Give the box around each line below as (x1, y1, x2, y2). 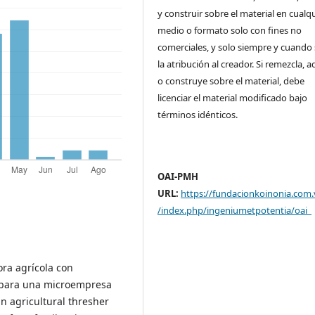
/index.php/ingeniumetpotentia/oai (157, 203, 312, 217)
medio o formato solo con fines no (157, 23, 302, 37)
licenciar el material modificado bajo (157, 91, 308, 104)
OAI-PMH (157, 169, 199, 183)
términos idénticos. (157, 108, 240, 121)
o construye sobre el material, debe (157, 74, 305, 87)
